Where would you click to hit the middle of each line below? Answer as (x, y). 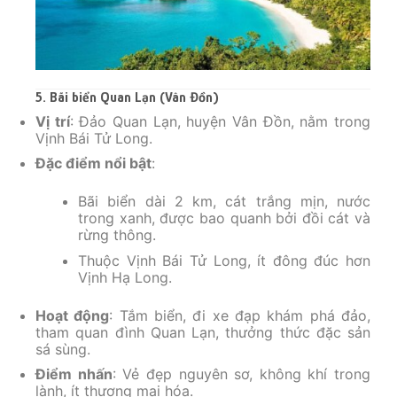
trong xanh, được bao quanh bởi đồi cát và (224, 218)
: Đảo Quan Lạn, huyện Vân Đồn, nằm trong (220, 121)
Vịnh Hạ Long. (125, 277)
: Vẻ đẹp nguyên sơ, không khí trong (241, 374)
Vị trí (53, 121)
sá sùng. (63, 349)
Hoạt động (73, 315)
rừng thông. (117, 235)
